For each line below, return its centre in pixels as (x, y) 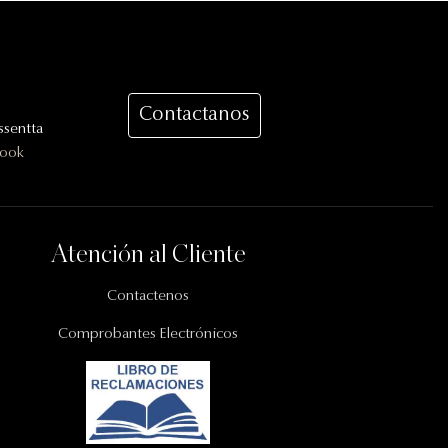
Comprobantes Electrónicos (148, 335)
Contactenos (148, 297)
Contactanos (194, 115)
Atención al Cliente (148, 253)
